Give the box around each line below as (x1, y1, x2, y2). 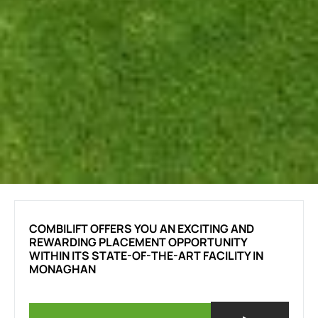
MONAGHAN (29, 261, 96, 277)
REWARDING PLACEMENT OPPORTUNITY (29, 234, 247, 250)
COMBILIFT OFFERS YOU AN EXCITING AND (29, 220, 254, 236)
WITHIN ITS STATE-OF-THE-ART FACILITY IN (29, 247, 263, 263)
